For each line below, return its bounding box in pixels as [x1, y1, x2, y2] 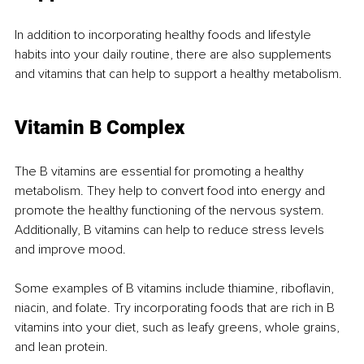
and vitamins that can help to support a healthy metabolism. [15, 65, 342, 82]
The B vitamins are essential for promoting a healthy [15, 162, 307, 180]
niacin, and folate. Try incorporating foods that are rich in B [15, 299, 338, 316]
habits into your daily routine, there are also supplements [15, 45, 335, 63]
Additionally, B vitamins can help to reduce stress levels [15, 221, 327, 238]
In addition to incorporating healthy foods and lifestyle [15, 26, 314, 43]
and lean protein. [15, 338, 108, 355]
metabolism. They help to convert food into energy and [15, 182, 328, 199]
